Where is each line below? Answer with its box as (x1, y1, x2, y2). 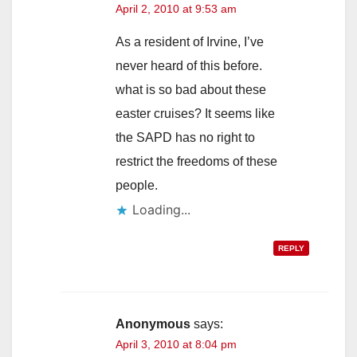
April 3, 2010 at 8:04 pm (116, 337, 237, 351)
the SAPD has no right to (116, 130, 255, 144)
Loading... (132, 201, 190, 218)
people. (116, 178, 158, 192)
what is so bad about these (116, 82, 266, 96)
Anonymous (116, 316, 190, 331)
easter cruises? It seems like (116, 106, 275, 120)
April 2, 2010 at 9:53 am (116, 2, 237, 15)
